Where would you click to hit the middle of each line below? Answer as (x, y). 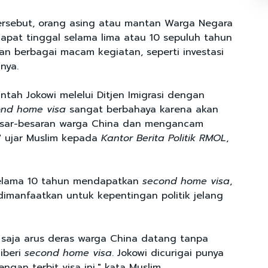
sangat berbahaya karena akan (142, 110)
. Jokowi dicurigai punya (168, 253)
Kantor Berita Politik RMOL (164, 138)
